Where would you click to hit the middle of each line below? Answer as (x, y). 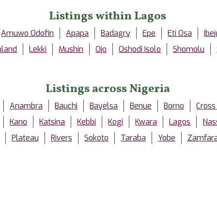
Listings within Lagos (108, 17)
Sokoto (96, 138)
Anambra (26, 106)
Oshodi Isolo (140, 49)
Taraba (133, 138)
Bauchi (66, 106)
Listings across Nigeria (108, 89)
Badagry (116, 33)
